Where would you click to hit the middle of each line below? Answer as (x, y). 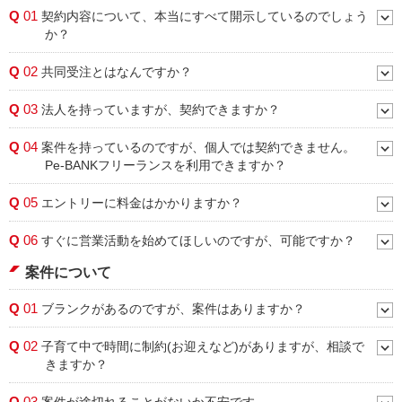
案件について (68, 272)
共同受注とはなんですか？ (115, 72)
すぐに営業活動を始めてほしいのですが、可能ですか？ (197, 240)
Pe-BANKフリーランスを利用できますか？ (166, 165)
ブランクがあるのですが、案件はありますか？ (171, 309)
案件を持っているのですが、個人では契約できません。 (197, 147)
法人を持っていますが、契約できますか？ (159, 109)
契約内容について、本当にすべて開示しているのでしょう (203, 16)
